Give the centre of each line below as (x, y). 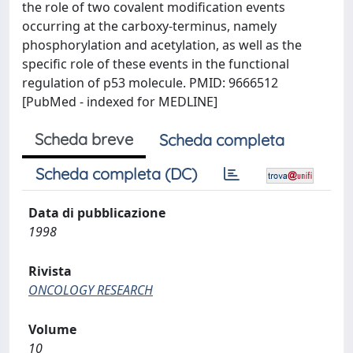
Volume (52, 329)
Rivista (50, 271)
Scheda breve (84, 139)
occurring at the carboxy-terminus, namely (149, 26)
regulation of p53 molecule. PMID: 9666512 (150, 83)
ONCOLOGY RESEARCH (91, 290)
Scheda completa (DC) (116, 174)
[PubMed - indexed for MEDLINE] (120, 102)
